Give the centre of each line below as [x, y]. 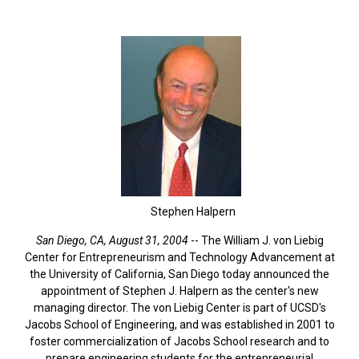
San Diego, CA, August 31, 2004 [112, 240]
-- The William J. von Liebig [256, 240]
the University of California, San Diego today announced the [179, 274]
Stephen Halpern [193, 211]
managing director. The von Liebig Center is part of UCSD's [179, 307]
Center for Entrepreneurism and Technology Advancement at [179, 257]
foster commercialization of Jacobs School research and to [179, 341]
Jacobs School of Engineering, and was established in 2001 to [179, 324]
